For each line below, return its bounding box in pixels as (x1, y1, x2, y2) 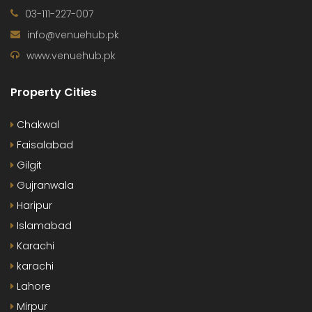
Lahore (14, 279, 51, 293)
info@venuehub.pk (27, 27, 119, 42)
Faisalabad (14, 137, 73, 152)
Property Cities (10, 84, 97, 100)
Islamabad (14, 218, 72, 233)
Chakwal (14, 117, 59, 132)
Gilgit (14, 157, 42, 172)
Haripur (14, 198, 52, 212)
